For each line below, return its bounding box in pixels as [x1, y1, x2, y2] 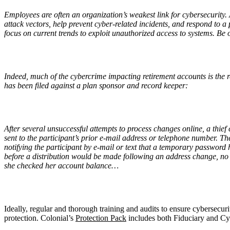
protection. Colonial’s [4, 213, 75, 222]
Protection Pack [75, 213, 126, 222]
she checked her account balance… [4, 161, 119, 170]
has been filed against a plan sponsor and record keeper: [4, 81, 188, 90]
